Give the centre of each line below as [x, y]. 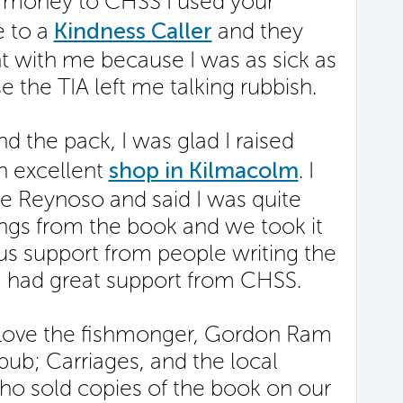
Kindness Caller [133, 31]
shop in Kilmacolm [203, 171]
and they [257, 31]
